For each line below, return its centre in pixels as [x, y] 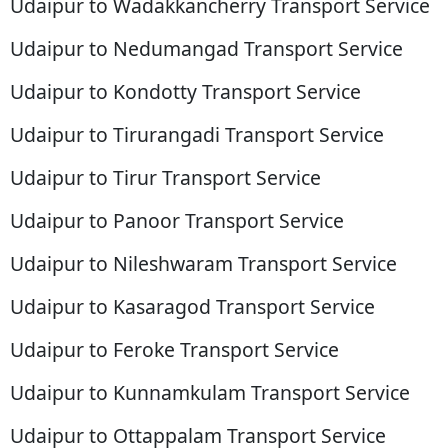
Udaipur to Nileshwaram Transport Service [203, 264]
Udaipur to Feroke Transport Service [174, 350]
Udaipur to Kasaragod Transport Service [192, 307]
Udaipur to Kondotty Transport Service [185, 92]
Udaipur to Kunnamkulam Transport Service [210, 393]
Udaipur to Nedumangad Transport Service [206, 49]
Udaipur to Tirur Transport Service [165, 178]
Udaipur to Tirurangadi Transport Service [197, 135]
